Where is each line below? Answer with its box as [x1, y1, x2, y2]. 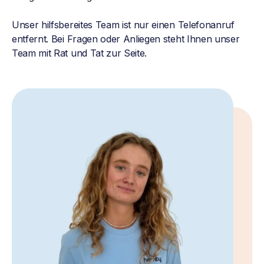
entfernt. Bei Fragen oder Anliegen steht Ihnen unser [12, 33, 240, 45]
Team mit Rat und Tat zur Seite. [12, 47, 147, 60]
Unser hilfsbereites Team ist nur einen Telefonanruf [12, 19, 235, 31]
